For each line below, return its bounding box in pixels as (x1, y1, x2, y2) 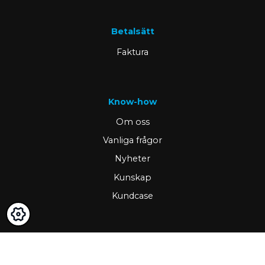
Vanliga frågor (103, 135, 162, 146)
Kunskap (114, 172, 151, 183)
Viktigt (117, 235, 148, 246)
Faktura (117, 46, 148, 57)
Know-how (108, 96, 157, 107)
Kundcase (112, 190, 153, 201)
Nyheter (115, 153, 150, 164)
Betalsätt (111, 26, 154, 37)
